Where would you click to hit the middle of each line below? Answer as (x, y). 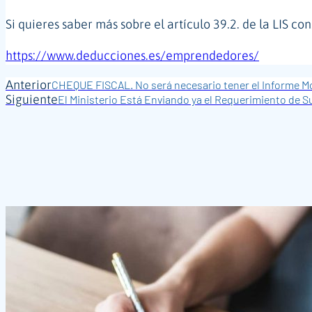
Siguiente (32, 99)
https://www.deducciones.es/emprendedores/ (132, 55)
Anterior (29, 84)
